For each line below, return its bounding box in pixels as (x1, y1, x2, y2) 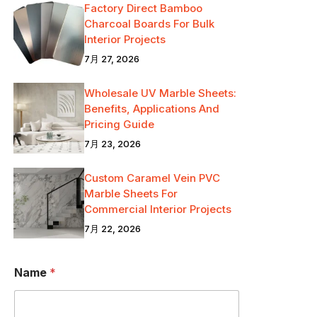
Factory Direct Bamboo (84, 1, 203, 16)
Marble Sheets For (84, 187, 178, 201)
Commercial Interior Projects (84, 202, 232, 217)
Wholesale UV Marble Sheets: (84, 86, 237, 100)
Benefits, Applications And (84, 102, 220, 116)
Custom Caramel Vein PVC (84, 171, 221, 185)
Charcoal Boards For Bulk (84, 17, 215, 31)
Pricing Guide (84, 117, 155, 132)
